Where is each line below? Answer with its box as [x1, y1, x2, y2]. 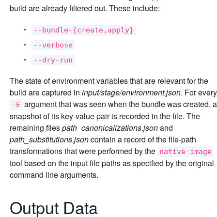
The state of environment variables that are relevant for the [10, 75, 208, 86]
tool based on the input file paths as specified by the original [10, 157, 214, 169]
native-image [159, 147, 212, 156]
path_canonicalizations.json [62, 122, 158, 133]
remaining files [10, 122, 62, 133]
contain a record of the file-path [89, 133, 196, 145]
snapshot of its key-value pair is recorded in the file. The [10, 110, 200, 122]
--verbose [33, 40, 73, 49]
